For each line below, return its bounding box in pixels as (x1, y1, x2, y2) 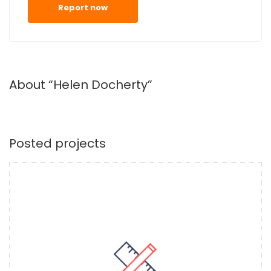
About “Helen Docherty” (9, 76, 152, 93)
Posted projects (9, 134, 106, 152)
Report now (58, 1, 108, 13)
